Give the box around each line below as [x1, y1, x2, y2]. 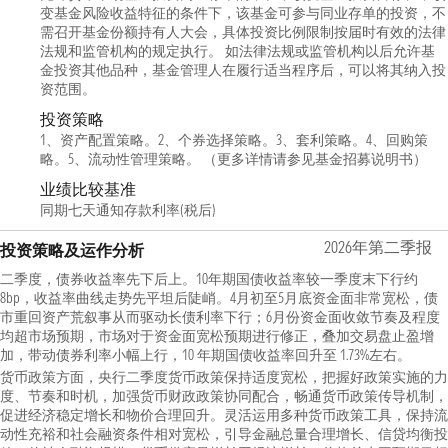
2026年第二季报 [324, 237, 432, 257]
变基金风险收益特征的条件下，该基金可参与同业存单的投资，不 [40, 4, 446, 22]
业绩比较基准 [40, 179, 136, 199]
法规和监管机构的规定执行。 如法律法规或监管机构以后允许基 [40, 42, 435, 60]
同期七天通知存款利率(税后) [40, 201, 216, 219]
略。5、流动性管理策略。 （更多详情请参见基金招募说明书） [40, 150, 427, 168]
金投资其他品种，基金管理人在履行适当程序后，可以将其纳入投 [40, 61, 446, 79]
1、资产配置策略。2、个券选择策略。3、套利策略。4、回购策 [40, 131, 428, 149]
